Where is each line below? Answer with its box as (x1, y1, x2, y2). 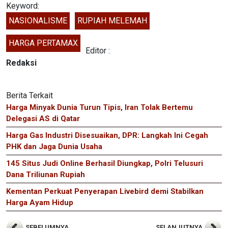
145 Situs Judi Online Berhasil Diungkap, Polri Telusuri (6, 158, 203, 168)
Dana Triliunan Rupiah (6, 169, 85, 179)
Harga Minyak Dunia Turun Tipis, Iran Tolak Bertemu (6, 102, 193, 112)
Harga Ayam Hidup (6, 197, 73, 207)
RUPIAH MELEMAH (77, 15, 147, 25)
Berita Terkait (6, 90, 53, 100)
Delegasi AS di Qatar (6, 113, 80, 123)
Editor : (85, 45, 110, 55)
